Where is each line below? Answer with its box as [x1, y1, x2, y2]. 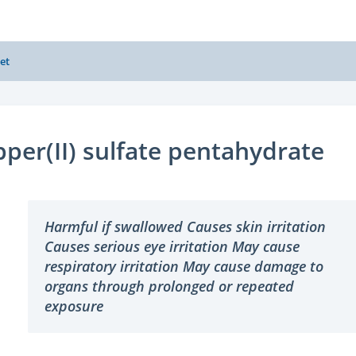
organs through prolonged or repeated [44, 277, 294, 296]
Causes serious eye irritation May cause [44, 237, 300, 256]
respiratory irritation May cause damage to [44, 257, 323, 276]
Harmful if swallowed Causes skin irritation [44, 217, 326, 236]
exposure [44, 296, 103, 315]
